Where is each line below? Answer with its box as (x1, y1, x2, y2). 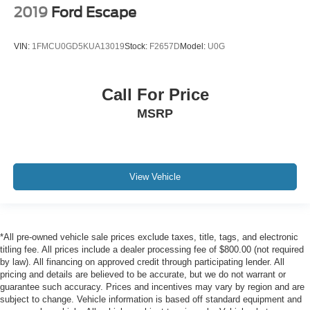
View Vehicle (129, 172, 181, 183)
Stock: (125, 42, 149, 52)
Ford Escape (51, 3, 136, 21)
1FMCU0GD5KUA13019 (32, 42, 125, 52)
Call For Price (101, 84, 209, 104)
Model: (180, 42, 208, 52)
